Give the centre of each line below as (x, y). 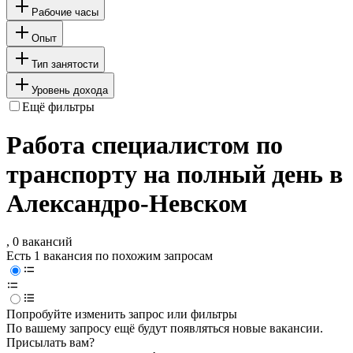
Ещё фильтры (58, 106)
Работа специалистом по (145, 145)
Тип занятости (65, 64)
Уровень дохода (70, 90)
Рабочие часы (65, 12)
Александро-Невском (127, 204)
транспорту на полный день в (175, 175)
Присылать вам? (50, 343)
